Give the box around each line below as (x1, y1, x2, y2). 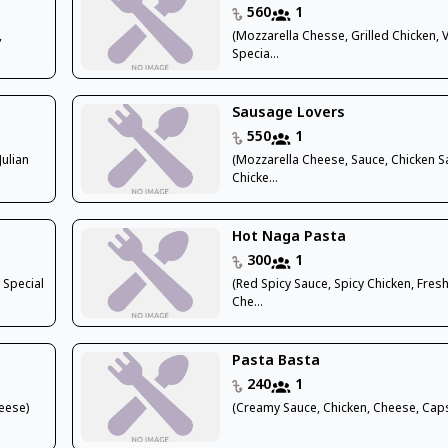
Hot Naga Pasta (232, 227, 347, 247)
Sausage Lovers (232, 103, 346, 123)
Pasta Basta (232, 351, 321, 371)
